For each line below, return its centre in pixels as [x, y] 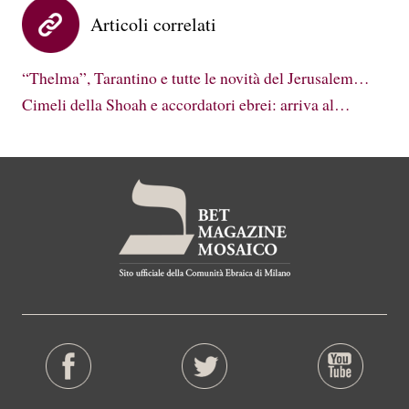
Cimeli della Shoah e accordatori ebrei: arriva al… [186, 105]
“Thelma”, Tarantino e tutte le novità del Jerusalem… [196, 77]
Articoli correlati [153, 24]
